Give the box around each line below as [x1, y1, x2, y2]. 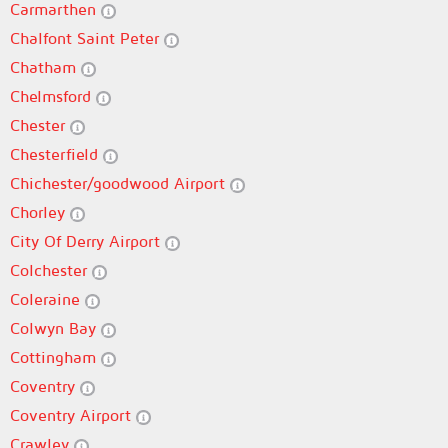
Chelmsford [10, 87, 96, 105]
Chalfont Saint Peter [10, 29, 164, 47]
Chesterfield [10, 145, 103, 163]
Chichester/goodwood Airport [10, 174, 230, 192]
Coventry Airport [10, 406, 136, 424]
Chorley [10, 203, 70, 221]
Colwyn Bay [10, 319, 101, 337]
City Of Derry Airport [10, 232, 165, 250]
